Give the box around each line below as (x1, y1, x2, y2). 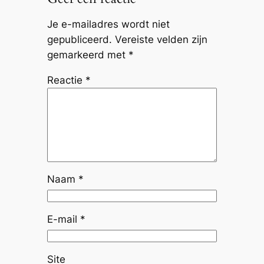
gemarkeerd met (47, 48, 128, 61)
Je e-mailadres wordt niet (47, 18, 170, 30)
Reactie (47, 74, 85, 86)
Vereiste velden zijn (114, 33, 207, 45)
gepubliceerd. (47, 33, 112, 45)
